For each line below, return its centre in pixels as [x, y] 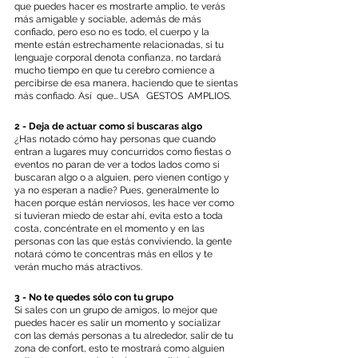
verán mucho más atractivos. [78, 267]
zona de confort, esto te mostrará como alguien [121, 349]
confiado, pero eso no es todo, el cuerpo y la [113, 32]
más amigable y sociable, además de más [109, 20]
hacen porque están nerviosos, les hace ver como [125, 203]
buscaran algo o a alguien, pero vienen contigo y [123, 178]
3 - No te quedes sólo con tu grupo [94, 298]
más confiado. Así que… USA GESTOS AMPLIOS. [123, 96]
